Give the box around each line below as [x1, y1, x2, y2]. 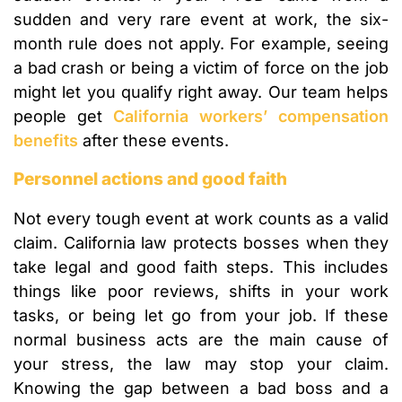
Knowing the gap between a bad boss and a [13, 379, 389, 398]
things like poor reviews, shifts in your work [13, 282, 389, 301]
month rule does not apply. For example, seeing [13, 34, 389, 54]
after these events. [78, 131, 229, 151]
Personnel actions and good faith [13, 169, 287, 190]
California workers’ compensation [113, 107, 389, 127]
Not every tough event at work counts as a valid [13, 209, 389, 229]
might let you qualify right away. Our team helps [13, 83, 389, 102]
